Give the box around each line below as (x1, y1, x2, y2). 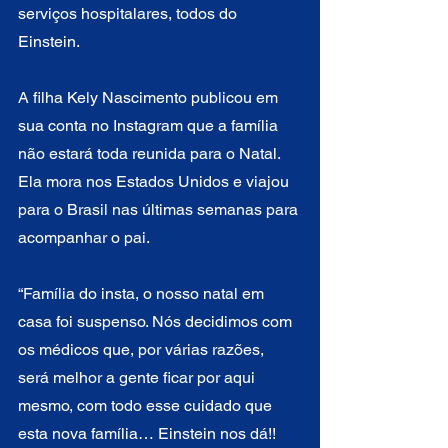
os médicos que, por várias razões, (18, 339, 268, 359)
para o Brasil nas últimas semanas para (18, 199, 302, 219)
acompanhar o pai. (18, 227, 150, 247)
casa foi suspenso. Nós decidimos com (18, 311, 296, 331)
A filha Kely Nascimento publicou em (18, 87, 282, 107)
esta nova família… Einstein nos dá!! (18, 423, 280, 443)
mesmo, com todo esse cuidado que (18, 395, 276, 415)
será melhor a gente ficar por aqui (18, 367, 259, 387)
